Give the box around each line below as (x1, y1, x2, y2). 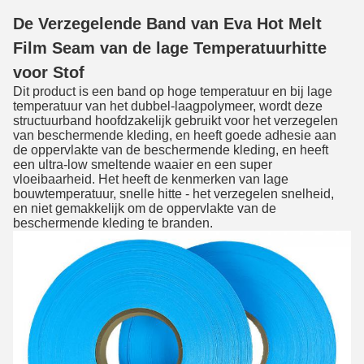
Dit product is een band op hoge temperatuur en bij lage (13, 84, 332, 98)
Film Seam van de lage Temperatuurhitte (13, 39, 327, 57)
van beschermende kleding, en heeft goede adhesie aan (13, 128, 336, 142)
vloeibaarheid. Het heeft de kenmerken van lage (13, 172, 288, 186)
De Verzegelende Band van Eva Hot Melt (13, 15, 322, 32)
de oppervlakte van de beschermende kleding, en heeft (13, 143, 328, 157)
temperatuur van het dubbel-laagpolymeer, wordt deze (13, 99, 323, 113)
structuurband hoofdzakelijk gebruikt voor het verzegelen (13, 114, 338, 128)
